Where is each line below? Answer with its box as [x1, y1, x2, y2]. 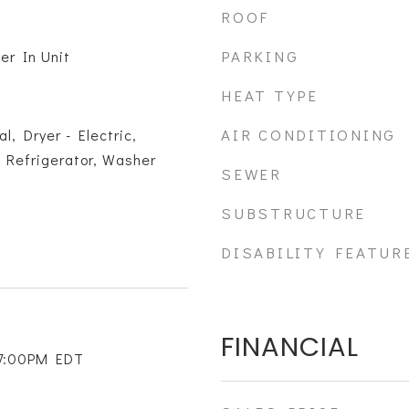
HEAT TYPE [221, 85, 319, 106]
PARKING [221, 46, 299, 67]
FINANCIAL [221, 329, 359, 365]
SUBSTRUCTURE [221, 203, 366, 224]
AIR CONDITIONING [221, 124, 396, 145]
